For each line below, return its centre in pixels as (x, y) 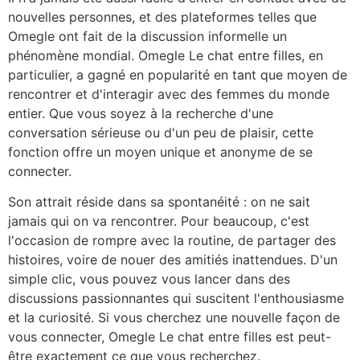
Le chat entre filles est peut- (243, 337)
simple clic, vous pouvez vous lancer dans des (149, 279)
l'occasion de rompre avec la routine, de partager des (172, 241)
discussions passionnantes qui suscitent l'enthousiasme (176, 299)
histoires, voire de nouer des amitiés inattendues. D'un (173, 260)
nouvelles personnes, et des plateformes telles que (162, 17)
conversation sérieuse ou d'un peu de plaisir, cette (161, 133)
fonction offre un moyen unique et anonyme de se (160, 152)
